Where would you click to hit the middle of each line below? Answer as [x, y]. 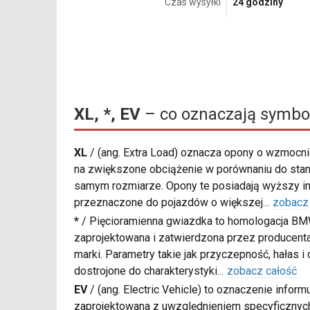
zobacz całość [262, 271]
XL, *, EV [107, 115]
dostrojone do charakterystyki [146, 271]
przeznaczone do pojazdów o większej [168, 203]
